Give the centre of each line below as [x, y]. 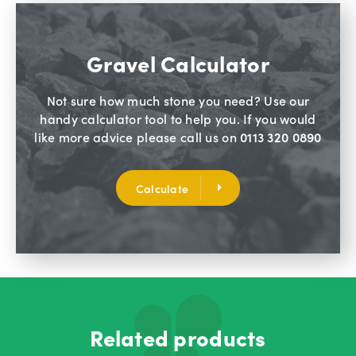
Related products [178, 337]
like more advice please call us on [137, 137]
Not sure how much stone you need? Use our [178, 101]
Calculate [162, 189]
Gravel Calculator [178, 63]
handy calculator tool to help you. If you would [178, 119]
